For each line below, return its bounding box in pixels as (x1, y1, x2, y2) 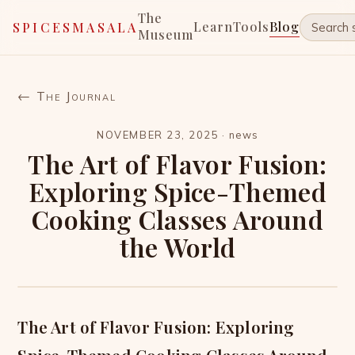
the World (119, 230, 236, 264)
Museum (138, 26, 194, 43)
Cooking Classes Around (31, 202, 324, 236)
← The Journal (17, 88, 116, 104)
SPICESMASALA (13, 19, 139, 36)
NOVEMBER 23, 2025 (97, 128, 219, 141)
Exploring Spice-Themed (28, 174, 327, 208)
